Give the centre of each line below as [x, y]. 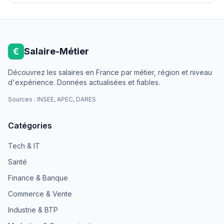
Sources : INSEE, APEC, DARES [52, 99]
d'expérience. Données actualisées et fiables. [84, 82]
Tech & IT [24, 146]
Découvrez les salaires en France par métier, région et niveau [110, 72]
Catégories [30, 125]
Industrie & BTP [33, 210]
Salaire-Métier [56, 51]
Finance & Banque [38, 178]
